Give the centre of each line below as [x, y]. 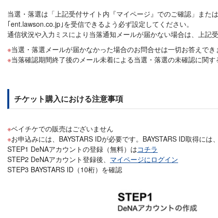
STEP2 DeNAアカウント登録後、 [59, 159]
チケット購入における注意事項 [69, 99]
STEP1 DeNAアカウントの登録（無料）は [72, 149]
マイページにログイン [144, 159]
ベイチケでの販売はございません [62, 128]
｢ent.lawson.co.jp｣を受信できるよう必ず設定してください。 [100, 24]
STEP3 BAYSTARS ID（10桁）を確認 [65, 169]
